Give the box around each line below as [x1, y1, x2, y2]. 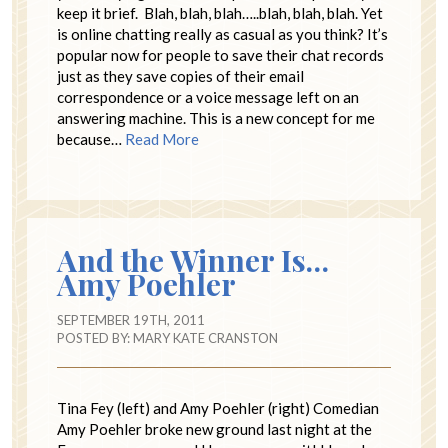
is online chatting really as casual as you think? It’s [57, 25, 388, 44]
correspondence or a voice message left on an [57, 88, 359, 107]
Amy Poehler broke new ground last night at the [57, 420, 372, 439]
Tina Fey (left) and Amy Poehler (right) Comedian [57, 399, 379, 418]
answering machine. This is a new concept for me [57, 109, 375, 128]
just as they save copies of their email [57, 67, 304, 86]
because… [57, 130, 125, 149]
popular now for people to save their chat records [57, 46, 384, 65]
